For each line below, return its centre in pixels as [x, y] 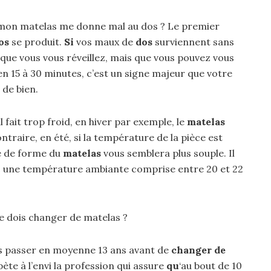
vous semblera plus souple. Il [168, 153]
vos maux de [105, 42]
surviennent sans [193, 42]
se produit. [37, 42]
